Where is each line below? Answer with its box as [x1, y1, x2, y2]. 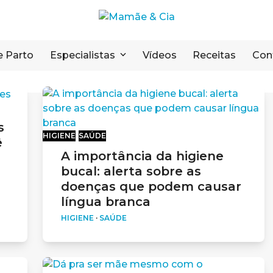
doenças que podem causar [61, 179, 241, 194]
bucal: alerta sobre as [61, 163, 201, 179]
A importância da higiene [61, 148, 224, 163]
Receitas [193, 49, 236, 61]
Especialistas [49, 49, 115, 61]
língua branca [61, 194, 151, 209]
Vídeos [142, 49, 177, 61]
